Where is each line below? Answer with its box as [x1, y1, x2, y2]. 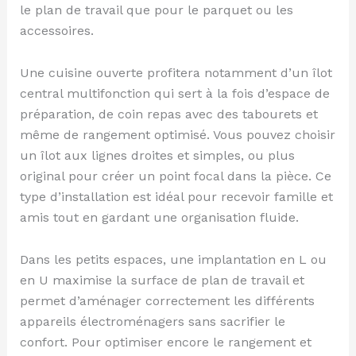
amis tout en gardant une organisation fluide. [19, 210, 299, 226]
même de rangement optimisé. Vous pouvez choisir [19, 127, 335, 143]
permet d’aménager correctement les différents [19, 293, 315, 308]
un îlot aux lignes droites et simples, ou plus [19, 148, 295, 164]
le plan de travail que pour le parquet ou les [19, 2, 293, 18]
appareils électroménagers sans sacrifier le [19, 314, 285, 329]
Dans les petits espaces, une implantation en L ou [19, 252, 327, 267]
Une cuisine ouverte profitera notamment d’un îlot [19, 65, 332, 81]
